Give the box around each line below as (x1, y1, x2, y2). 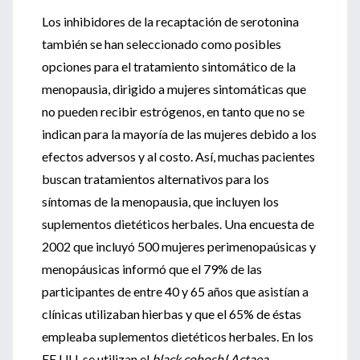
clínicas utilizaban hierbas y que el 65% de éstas (42, 306, 301, 321)
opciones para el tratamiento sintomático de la (42, 59, 296, 74)
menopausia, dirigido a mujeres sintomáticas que (42, 81, 306, 96)
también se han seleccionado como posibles (42, 36, 281, 51)
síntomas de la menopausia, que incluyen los (42, 194, 279, 209)
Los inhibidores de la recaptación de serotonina (42, 14, 299, 29)
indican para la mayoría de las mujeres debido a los (42, 126, 317, 141)
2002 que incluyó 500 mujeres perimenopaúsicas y (42, 239, 316, 254)
